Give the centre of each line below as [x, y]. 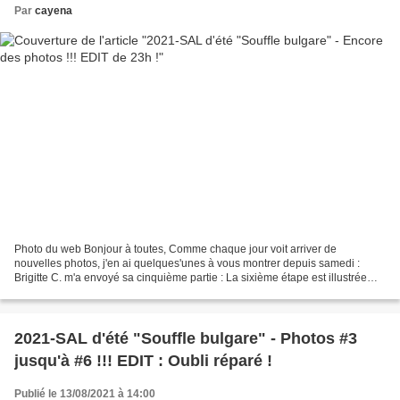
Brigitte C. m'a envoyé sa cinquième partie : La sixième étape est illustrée [191, 278]
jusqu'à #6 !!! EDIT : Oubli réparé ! [143, 361]
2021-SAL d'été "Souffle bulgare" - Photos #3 [186, 339]
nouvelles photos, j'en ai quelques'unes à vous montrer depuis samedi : [187, 264]
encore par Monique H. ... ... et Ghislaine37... [121, 292]
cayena [54, 10]
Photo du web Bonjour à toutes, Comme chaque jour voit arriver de [175, 250]
